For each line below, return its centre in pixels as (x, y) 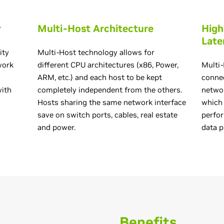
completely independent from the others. (109, 90)
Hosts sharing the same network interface (111, 102)
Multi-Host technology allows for (96, 52)
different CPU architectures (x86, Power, (108, 65)
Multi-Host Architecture (95, 28)
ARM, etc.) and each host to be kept (99, 77)
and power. (56, 127)
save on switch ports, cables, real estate (107, 115)
